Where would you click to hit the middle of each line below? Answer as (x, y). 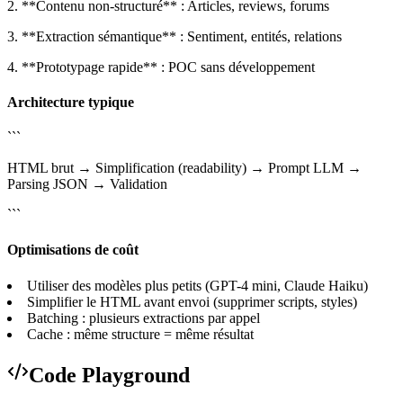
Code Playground (109, 375)
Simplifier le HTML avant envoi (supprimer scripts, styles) (192, 301)
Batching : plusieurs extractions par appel (143, 318)
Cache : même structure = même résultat (140, 334)
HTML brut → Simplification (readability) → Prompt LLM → (184, 168)
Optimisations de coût (73, 250)
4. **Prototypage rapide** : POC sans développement (161, 67)
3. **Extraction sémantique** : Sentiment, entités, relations (175, 36)
